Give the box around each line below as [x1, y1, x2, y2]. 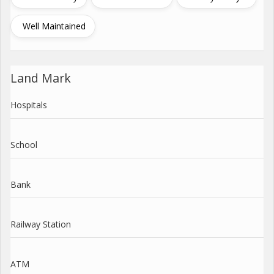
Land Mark [10, 69, 71, 86]
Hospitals [10, 98, 47, 111]
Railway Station [10, 218, 71, 230]
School [10, 138, 37, 150]
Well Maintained [23, 20, 86, 32]
